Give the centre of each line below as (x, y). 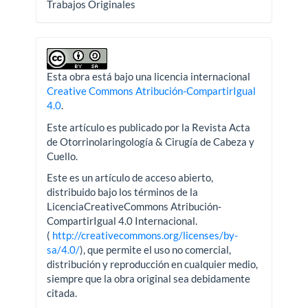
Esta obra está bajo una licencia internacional (149, 77)
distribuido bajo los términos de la (123, 192)
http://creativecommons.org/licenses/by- (145, 235)
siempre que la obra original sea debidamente (149, 279)
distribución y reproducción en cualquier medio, (153, 264)
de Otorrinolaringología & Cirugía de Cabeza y (151, 141)
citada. (62, 293)
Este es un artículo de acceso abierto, (130, 178)
